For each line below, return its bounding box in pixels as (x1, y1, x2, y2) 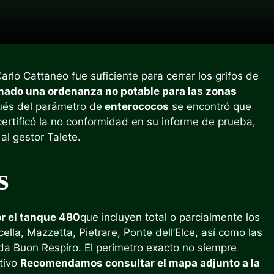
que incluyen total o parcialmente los (80, 210, 260, 223)
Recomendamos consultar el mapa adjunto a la (20, 256, 260, 269)
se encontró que (169, 100, 251, 113)
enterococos (102, 100, 169, 113)
